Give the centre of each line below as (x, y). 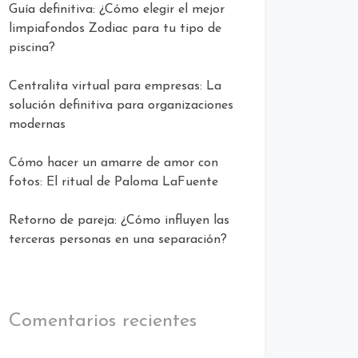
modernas (37, 125)
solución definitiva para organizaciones (121, 106)
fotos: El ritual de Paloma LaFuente (113, 183)
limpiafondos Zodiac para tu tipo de (115, 29)
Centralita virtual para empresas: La (115, 87)
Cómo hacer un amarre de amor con (113, 163)
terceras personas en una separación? (118, 240)
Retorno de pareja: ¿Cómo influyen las (119, 221)
